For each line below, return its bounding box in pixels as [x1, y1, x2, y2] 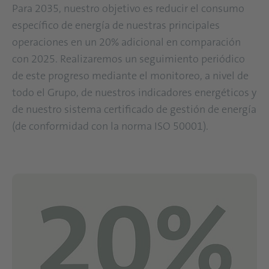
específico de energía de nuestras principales [12, 18, 220, 33]
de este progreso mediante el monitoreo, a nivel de [12, 68, 249, 83]
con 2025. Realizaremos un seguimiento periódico [12, 52, 245, 67]
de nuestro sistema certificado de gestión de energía [12, 102, 256, 117]
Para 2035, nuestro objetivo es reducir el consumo [12, 1, 244, 16]
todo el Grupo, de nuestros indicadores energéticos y [12, 85, 256, 100]
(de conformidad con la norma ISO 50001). [12, 119, 213, 134]
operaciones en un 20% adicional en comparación [12, 35, 241, 50]
